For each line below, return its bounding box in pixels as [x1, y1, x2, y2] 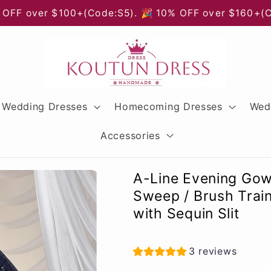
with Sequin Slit [133, 204, 240, 222]
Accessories [100, 129, 160, 142]
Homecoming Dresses [114, 100, 223, 113]
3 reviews [189, 245, 237, 258]
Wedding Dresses [2, 100, 88, 113]
